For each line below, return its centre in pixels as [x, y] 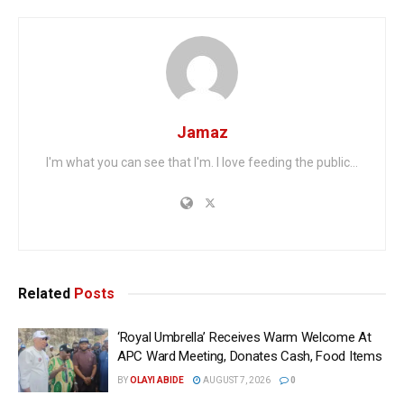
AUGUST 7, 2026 [236, 380]
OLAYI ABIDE [157, 380]
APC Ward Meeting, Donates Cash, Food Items [250, 356]
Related [44, 293]
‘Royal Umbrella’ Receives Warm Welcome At [244, 337]
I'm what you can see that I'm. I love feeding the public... [202, 162]
